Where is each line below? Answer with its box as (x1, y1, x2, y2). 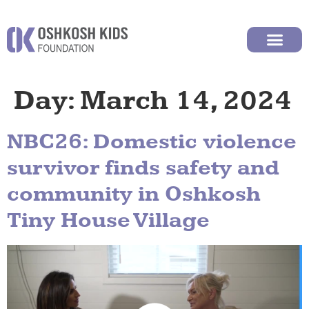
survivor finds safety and (7, 154, 279, 182)
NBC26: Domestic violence (7, 128, 297, 156)
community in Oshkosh (7, 181, 261, 208)
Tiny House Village (7, 207, 210, 235)
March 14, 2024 (80, 83, 292, 119)
